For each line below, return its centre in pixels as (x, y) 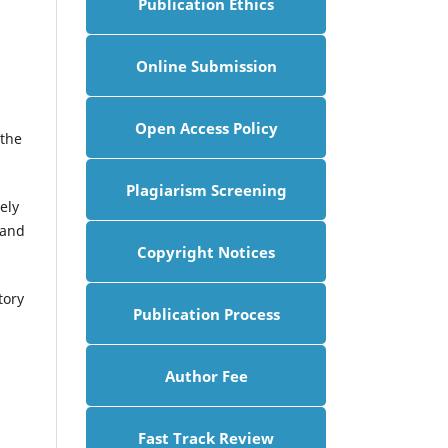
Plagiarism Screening (206, 189)
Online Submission (206, 65)
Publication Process (206, 313)
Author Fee (206, 375)
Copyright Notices (206, 251)
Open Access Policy (206, 127)
